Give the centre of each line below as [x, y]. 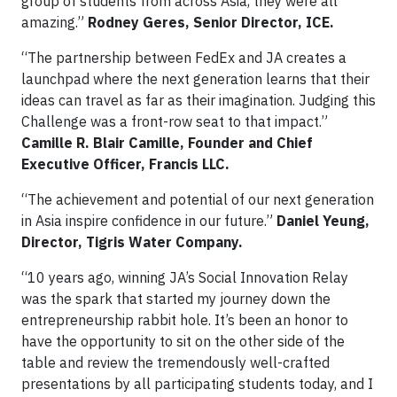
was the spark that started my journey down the [176, 299]
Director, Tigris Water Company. [132, 242]
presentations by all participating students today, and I [197, 384]
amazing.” [54, 23]
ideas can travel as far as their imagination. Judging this [198, 101]
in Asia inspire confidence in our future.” [149, 221]
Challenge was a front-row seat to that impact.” [175, 122]
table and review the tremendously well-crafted [175, 363]
